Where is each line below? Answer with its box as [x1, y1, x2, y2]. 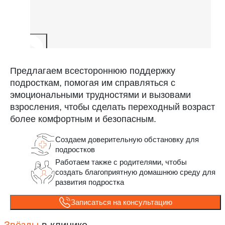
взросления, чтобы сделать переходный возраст [10, 101, 215, 112]
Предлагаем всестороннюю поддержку [10, 65, 175, 76]
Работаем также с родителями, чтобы [55, 157, 187, 166]
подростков [55, 145, 95, 154]
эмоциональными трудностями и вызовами [10, 89, 191, 100]
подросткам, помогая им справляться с [10, 77, 175, 88]
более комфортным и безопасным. [10, 114, 156, 124]
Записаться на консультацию [71, 197, 172, 206]
